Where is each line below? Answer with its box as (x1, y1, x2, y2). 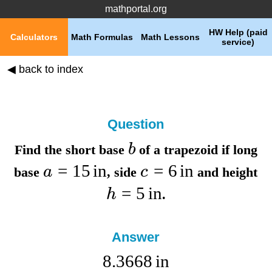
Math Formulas (71, 32, 133, 42)
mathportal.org (105, 4, 167, 14)
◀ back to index (7, 63, 83, 75)
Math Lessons (140, 32, 200, 42)
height (222, 165, 258, 180)
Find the (14, 142, 66, 157)
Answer (112, 229, 160, 245)
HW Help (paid (208, 27, 268, 37)
